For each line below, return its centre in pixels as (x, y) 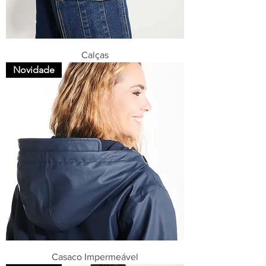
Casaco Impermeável (95, 257)
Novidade (34, 70)
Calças (95, 55)
